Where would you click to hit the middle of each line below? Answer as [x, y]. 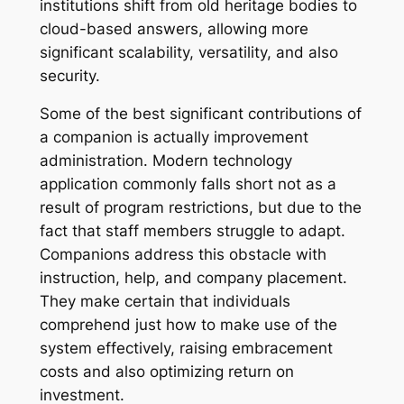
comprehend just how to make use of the [188, 325]
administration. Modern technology [165, 161]
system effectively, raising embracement [186, 349]
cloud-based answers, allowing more [174, 28]
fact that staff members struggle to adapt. [192, 231]
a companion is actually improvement [174, 138]
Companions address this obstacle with [183, 255]
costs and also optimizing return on [166, 372]
